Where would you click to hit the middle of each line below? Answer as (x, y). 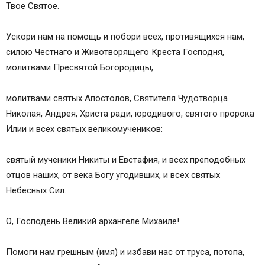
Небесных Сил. (36, 191)
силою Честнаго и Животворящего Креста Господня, (115, 52)
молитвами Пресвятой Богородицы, (80, 68)
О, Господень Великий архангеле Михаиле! (93, 222)
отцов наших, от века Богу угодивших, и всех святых (113, 175)
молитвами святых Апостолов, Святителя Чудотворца (117, 98)
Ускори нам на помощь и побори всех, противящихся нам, (125, 37)
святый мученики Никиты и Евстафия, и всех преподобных (126, 160)
